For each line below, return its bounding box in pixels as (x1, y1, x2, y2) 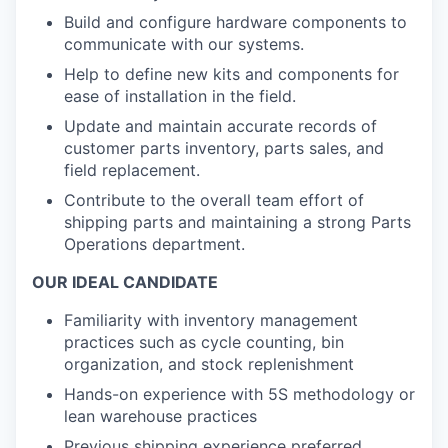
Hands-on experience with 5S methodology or (64, 384, 415, 404)
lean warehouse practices (64, 406, 257, 426)
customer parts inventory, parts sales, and (64, 138, 384, 158)
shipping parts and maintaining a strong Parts (64, 212, 411, 232)
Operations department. (64, 234, 245, 254)
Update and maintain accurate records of (64, 116, 377, 136)
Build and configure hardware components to (64, 12, 407, 32)
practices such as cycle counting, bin (64, 332, 344, 352)
